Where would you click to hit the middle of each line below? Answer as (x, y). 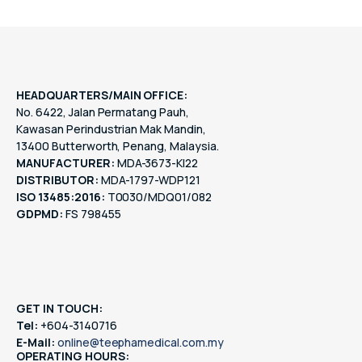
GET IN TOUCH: (59, 308)
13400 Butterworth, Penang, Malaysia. (118, 146)
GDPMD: (40, 214)
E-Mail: (36, 342)
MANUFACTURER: (65, 163)
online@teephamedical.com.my (140, 342)
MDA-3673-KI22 (156, 163)
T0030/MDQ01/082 (158, 197)
